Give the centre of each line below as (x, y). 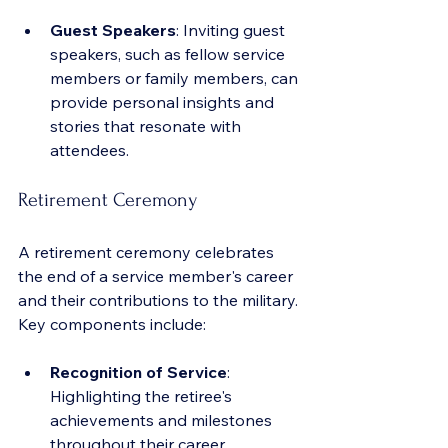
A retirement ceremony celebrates (148, 252)
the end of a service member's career (157, 276)
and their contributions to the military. (160, 300)
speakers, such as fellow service (169, 54)
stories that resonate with (147, 126)
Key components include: (112, 324)
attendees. (89, 150)
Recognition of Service (138, 372)
